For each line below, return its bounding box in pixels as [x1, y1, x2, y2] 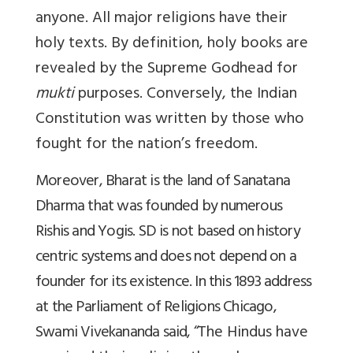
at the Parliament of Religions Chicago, [35, 293, 277, 323]
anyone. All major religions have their [35, 4, 288, 34]
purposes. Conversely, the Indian [74, 80, 297, 110]
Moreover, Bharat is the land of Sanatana [35, 167, 291, 197]
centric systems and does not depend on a [35, 243, 297, 273]
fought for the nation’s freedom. [35, 130, 258, 160]
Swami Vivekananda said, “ [35, 318, 198, 348]
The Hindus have [198, 318, 308, 348]
